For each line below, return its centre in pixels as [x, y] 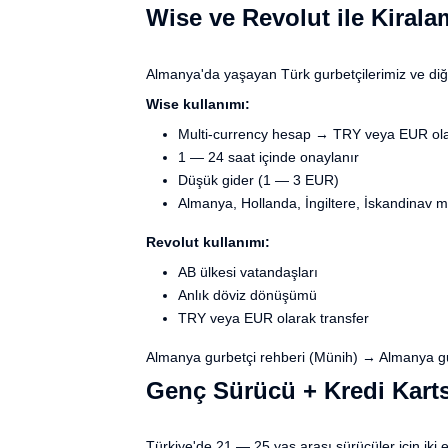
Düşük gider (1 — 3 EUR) [258, 179]
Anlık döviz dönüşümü [247, 294]
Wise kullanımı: [198, 103]
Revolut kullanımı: [208, 241]
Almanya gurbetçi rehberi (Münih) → [261, 356]
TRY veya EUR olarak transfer [273, 317]
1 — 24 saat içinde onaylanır [268, 156]
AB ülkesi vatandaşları [248, 271]
